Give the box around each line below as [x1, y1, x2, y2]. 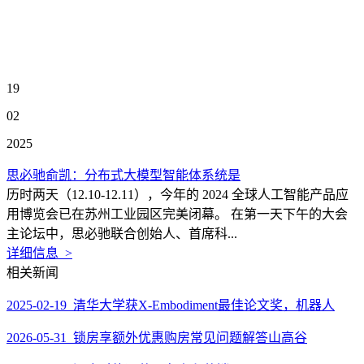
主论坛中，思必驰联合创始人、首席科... [6, 227, 237, 240]
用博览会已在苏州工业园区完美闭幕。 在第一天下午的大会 [6, 207, 348, 221]
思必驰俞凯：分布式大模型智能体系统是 [6, 168, 240, 182]
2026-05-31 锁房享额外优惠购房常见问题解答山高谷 [6, 331, 307, 344]
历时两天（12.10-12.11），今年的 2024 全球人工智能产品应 [6, 188, 349, 201]
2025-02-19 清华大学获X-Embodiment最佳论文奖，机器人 [6, 298, 335, 312]
